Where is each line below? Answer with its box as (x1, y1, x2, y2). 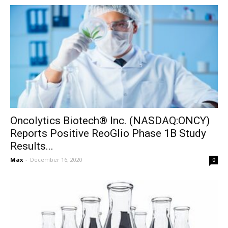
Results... (10, 139, 53, 152)
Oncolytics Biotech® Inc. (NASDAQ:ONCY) (10, 114, 210, 127)
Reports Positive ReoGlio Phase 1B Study (10, 127, 206, 139)
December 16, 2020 (30, 155, 82, 163)
